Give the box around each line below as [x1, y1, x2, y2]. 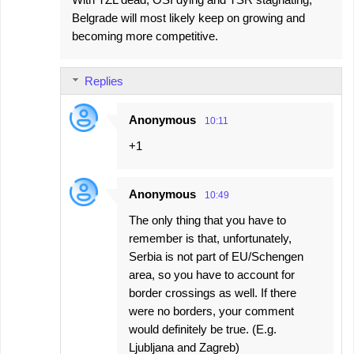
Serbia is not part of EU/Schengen [129, 250, 303, 264]
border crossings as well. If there [129, 286, 296, 300]
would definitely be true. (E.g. [129, 322, 277, 337]
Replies [85, 74, 123, 88]
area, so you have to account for [129, 268, 295, 282]
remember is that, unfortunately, [129, 232, 292, 246]
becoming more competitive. [72, 29, 218, 43]
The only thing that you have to [129, 213, 286, 228]
